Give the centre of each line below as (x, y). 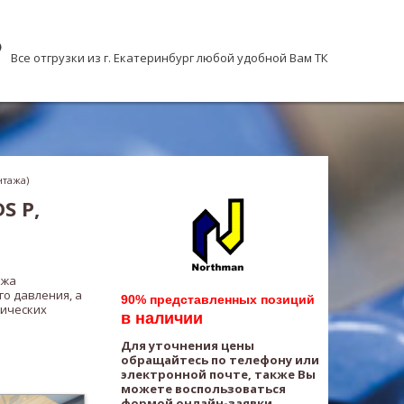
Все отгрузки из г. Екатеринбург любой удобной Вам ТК (170, 58)
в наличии (162, 318)
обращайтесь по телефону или (220, 360)
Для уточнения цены (188, 345)
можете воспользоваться (203, 389)
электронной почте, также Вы (218, 374)
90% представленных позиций (218, 299)
